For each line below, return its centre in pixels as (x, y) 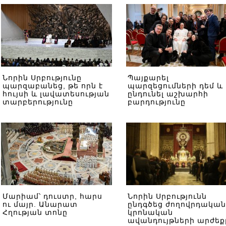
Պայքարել (148, 78)
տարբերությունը (38, 102)
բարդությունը (157, 102)
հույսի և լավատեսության (56, 94)
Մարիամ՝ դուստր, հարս (52, 196)
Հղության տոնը (35, 212)
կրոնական (150, 212)
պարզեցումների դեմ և (175, 86)
